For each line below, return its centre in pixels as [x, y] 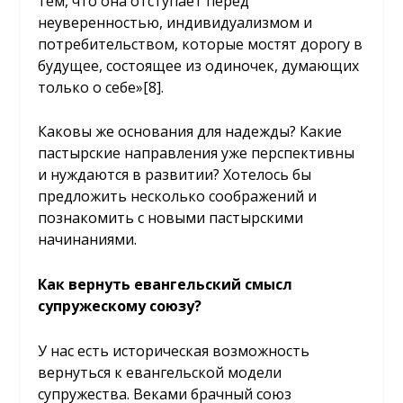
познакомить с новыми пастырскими [171, 218]
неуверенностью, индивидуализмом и [175, 22]
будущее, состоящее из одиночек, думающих [199, 65]
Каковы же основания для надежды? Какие [190, 132]
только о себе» [91, 87]
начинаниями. [88, 240]
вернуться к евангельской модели [160, 372]
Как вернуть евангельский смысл [166, 284]
